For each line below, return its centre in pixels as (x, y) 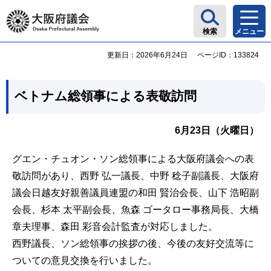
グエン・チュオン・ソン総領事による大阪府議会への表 (133, 159)
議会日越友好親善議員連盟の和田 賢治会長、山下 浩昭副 (135, 193)
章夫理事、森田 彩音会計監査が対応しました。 (115, 227)
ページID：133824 (228, 55)
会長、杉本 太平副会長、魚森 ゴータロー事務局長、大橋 (135, 210)
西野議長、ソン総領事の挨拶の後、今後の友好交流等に (133, 244)
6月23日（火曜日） (217, 130)
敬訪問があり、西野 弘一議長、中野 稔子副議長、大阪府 (135, 176)
